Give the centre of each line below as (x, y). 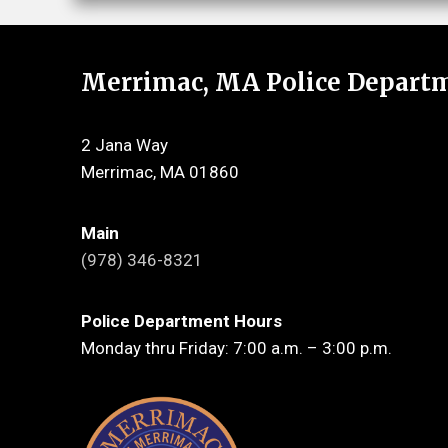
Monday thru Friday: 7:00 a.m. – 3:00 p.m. (236, 348)
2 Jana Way (124, 145)
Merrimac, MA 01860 (160, 172)
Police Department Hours (181, 321)
